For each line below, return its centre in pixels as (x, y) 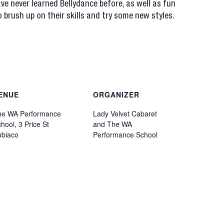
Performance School (125, 134)
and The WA (112, 124)
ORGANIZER (116, 94)
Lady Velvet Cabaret (125, 113)
